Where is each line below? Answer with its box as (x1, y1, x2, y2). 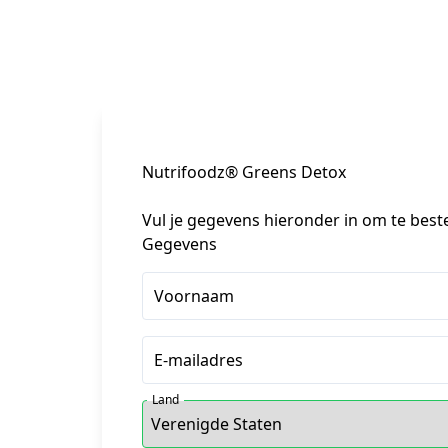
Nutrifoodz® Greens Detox (142, 161, 346, 183)
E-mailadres (154, 349, 243, 371)
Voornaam (154, 285, 234, 307)
